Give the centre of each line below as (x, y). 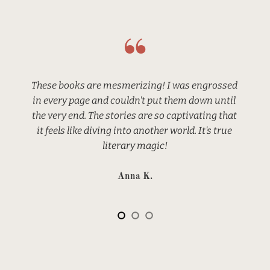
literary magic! (135, 146)
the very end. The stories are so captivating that (135, 115)
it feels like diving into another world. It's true (135, 130)
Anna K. (135, 177)
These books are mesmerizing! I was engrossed (135, 85)
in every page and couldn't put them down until (135, 100)
